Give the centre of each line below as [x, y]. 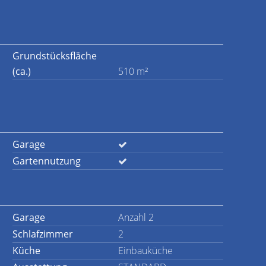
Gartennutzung [47, 161]
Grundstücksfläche [55, 56]
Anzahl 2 [136, 217]
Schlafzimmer [43, 234]
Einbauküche [145, 251]
